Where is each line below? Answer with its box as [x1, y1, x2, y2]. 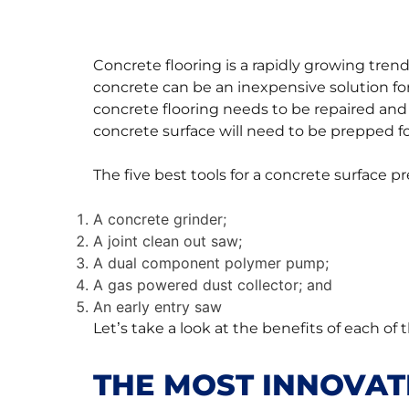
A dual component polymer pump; [93, 254, 329, 272]
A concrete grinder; [93, 210, 226, 228]
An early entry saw [93, 298, 222, 316]
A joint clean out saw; [93, 232, 242, 250]
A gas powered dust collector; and [93, 276, 332, 294]
